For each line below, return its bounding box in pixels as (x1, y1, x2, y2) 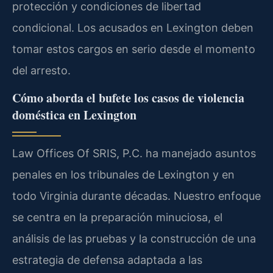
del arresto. (12, 63, 71, 77)
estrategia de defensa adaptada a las (12, 253, 202, 267)
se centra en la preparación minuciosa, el (12, 211, 222, 224)
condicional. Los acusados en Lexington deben (12, 21, 253, 34)
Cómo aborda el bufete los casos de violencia (12, 89, 244, 107)
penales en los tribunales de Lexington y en (12, 168, 235, 182)
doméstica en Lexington (12, 106, 136, 124)
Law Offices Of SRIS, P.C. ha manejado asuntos (12, 147, 256, 160)
